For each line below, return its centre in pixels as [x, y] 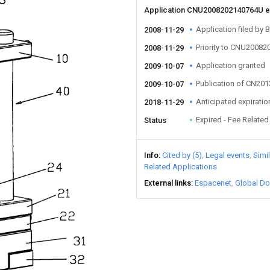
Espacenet [213, 183]
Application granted [231, 65]
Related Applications [181, 167]
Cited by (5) [182, 155]
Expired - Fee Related [232, 120]
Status [155, 120]
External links [168, 183]
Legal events [228, 155]
